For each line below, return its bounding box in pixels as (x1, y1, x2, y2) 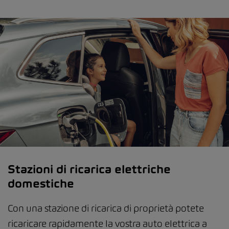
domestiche (8, 176, 74, 191)
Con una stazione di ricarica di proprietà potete (8, 202, 204, 214)
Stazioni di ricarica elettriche (8, 162, 171, 176)
